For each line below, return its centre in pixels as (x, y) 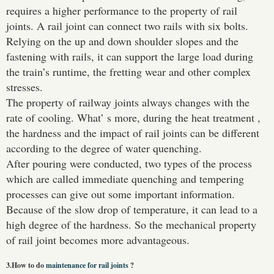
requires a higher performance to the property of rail (122, 11)
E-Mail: (78, 139)
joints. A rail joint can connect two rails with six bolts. (127, 26)
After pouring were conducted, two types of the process (129, 164)
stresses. (24, 87)
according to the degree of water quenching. (104, 148)
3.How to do (26, 265)
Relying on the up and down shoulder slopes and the (122, 41)
